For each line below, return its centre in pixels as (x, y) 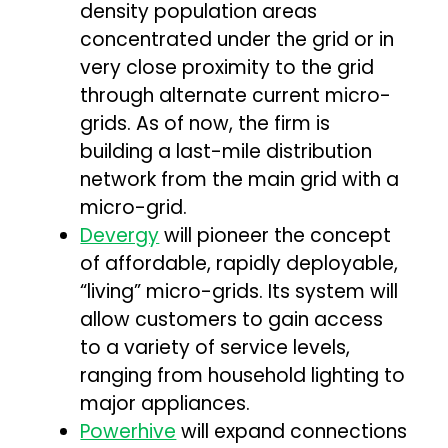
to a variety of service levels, (215, 347)
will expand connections (292, 431)
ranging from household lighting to (243, 375)
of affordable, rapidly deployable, (239, 263)
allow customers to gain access (232, 319)
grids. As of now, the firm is (205, 123)
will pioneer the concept (275, 235)
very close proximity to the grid (227, 67)
